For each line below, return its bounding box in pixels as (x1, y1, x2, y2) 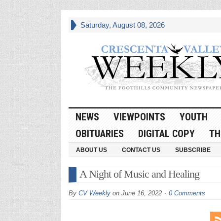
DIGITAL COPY (138, 127, 195, 140)
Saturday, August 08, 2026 (80, 21, 165, 29)
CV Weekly (78, 189, 110, 197)
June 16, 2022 (121, 189, 162, 197)
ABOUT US (75, 146, 107, 153)
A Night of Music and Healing (79, 167, 199, 180)
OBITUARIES (75, 127, 124, 140)
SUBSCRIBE (175, 146, 211, 153)
